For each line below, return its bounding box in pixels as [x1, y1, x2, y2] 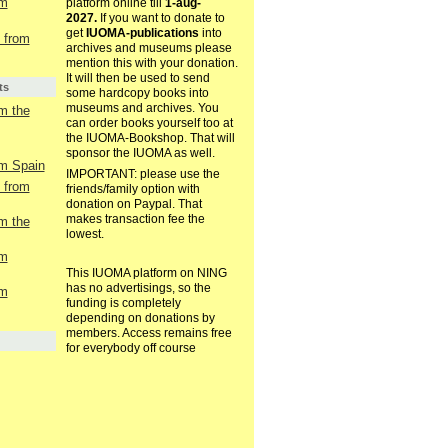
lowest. [65, 227, 104, 242]
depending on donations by [65, 311, 215, 326]
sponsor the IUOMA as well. [65, 146, 215, 161]
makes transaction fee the [65, 212, 205, 227]
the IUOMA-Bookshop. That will [65, 131, 235, 146]
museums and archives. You [65, 101, 219, 116]
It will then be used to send [65, 71, 210, 86]
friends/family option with [65, 182, 200, 197]
